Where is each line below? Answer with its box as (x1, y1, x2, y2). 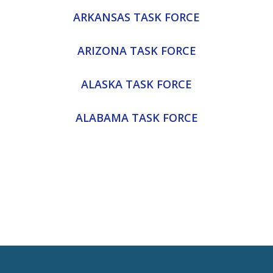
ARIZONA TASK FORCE (77, 43, 196, 58)
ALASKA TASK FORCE (81, 76, 192, 91)
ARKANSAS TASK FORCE (73, 9, 200, 24)
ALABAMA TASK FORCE (75, 110, 198, 125)
